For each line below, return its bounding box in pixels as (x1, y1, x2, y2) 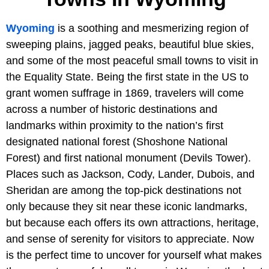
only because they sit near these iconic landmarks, (6, 200, 247, 213)
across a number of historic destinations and (6, 103, 217, 115)
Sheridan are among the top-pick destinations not (6, 184, 241, 196)
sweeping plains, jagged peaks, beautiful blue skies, (6, 38, 254, 50)
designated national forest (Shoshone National (6, 135, 228, 148)
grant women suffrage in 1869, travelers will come (6, 86, 244, 99)
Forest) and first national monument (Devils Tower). (6, 151, 251, 164)
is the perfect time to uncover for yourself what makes (6, 249, 262, 261)
